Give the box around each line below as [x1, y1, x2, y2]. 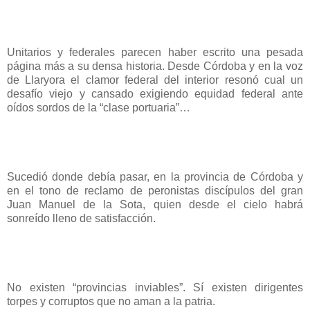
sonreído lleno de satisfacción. [7, 212, 156, 224]
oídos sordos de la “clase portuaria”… [7, 101, 190, 113]
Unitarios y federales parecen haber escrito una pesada [7, 46, 303, 58]
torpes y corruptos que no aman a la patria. [7, 295, 215, 307]
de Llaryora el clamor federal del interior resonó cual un [7, 73, 303, 86]
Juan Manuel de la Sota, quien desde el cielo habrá [7, 198, 303, 210]
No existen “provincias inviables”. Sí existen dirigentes [7, 281, 303, 293]
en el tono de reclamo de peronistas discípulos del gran [7, 184, 303, 197]
